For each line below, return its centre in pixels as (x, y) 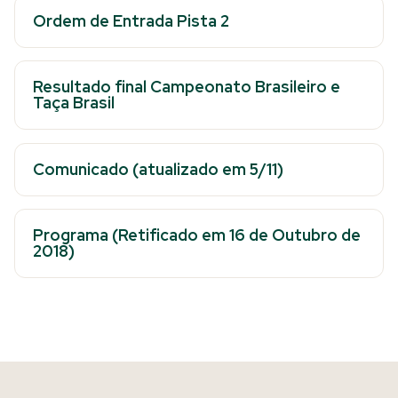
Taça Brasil (76, 103)
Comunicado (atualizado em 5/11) (158, 169)
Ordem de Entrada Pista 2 (131, 20)
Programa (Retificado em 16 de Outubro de (197, 235)
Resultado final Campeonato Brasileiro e (187, 87)
